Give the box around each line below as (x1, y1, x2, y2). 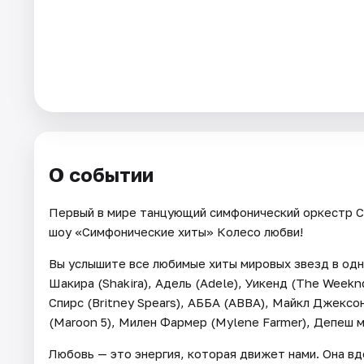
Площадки (15, 75, 84, 91)
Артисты (15, 112, 73, 128)
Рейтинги (15, 149, 79, 166)
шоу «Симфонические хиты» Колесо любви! (49, 223, 303, 239)
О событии (49, 162, 154, 186)
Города (15, 37, 63, 54)
